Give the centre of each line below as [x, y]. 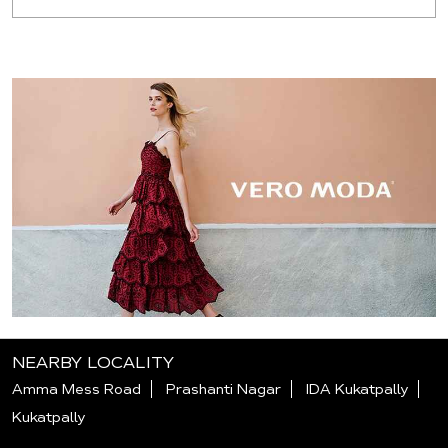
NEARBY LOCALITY [93, 363]
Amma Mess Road [76, 389]
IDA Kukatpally [357, 389]
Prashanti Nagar [223, 389]
